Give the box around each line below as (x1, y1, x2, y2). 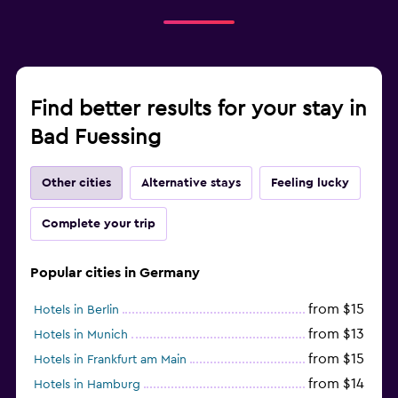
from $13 (308, 326, 364, 341)
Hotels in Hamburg (34, 378, 140, 391)
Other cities (42, 176, 111, 189)
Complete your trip (42, 217, 155, 230)
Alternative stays (141, 176, 241, 189)
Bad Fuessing (30, 126, 161, 148)
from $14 (308, 376, 364, 391)
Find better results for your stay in (30, 98, 367, 120)
